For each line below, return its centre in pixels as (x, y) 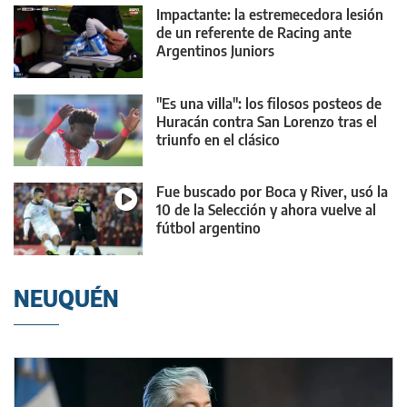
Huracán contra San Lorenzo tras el (267, 121)
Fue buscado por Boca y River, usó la (272, 191)
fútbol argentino (208, 228)
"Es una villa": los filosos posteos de (269, 103)
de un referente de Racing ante (254, 33)
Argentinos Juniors (215, 51)
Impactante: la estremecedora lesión (270, 15)
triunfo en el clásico (218, 139)
